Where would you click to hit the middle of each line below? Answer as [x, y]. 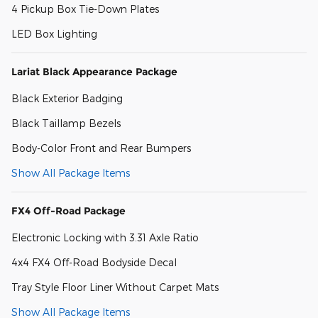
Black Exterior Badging [67, 98]
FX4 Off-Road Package [68, 210]
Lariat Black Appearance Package [94, 71]
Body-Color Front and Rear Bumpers [101, 148]
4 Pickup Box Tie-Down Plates [85, 9]
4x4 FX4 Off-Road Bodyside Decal [94, 262]
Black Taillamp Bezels [66, 123]
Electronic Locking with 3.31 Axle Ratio [105, 237]
